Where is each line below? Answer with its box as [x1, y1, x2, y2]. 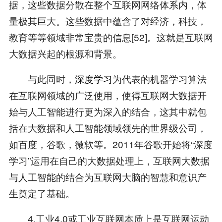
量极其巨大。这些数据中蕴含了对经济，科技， [8, 13, 207, 27]
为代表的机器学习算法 [112, 71, 207, 85]
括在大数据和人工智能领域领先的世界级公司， [8, 120, 207, 134]
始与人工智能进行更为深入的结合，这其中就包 [8, 104, 207, 118]
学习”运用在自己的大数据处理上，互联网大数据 [8, 153, 210, 167]
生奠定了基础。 [8, 186, 75, 200]
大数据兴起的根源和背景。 [8, 46, 122, 60]
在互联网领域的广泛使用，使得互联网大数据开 [8, 88, 207, 102]
